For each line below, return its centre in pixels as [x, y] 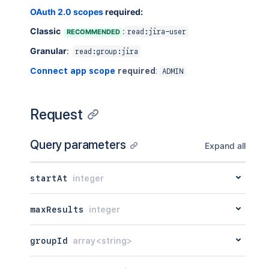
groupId [49, 240]
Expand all [225, 146]
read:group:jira [107, 52]
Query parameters [78, 145]
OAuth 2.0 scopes [67, 12]
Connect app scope [73, 71]
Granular [48, 51]
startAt [49, 178]
